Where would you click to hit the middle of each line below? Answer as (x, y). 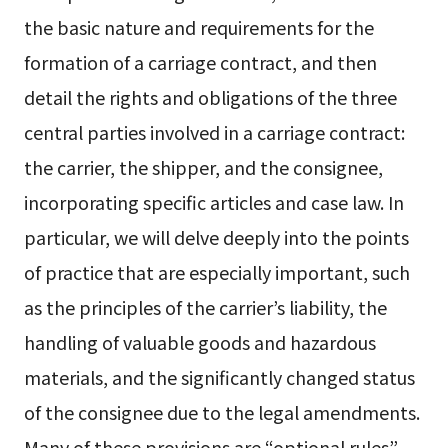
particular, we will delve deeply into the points (216, 237)
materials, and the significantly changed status (219, 377)
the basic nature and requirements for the (198, 27)
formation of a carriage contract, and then (200, 62)
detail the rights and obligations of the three (210, 97)
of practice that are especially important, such (216, 272)
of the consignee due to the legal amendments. (221, 412)
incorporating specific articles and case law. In (213, 202)
